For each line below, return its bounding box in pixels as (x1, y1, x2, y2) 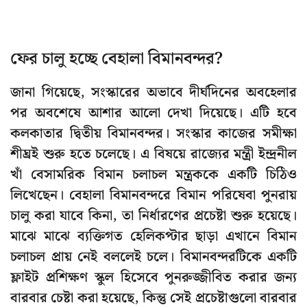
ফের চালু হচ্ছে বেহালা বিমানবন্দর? (10, 46, 223, 73)
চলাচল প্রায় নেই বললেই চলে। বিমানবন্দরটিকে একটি (10, 246, 297, 269)
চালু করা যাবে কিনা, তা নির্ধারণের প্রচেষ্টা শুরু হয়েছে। (10, 205, 297, 228)
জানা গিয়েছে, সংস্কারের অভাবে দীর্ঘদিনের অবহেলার (10, 82, 297, 104)
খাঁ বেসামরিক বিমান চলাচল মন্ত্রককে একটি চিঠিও (10, 164, 297, 186)
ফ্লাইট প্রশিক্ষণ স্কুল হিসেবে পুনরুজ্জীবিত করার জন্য (10, 267, 297, 289)
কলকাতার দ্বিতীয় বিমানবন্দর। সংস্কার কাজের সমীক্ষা (10, 123, 297, 145)
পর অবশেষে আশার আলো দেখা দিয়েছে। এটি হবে (10, 102, 297, 125)
